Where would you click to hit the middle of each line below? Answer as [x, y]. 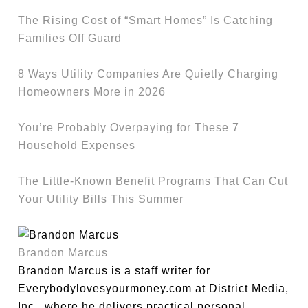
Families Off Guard [70, 38]
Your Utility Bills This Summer [101, 199]
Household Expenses [77, 145]
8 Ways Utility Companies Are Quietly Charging [148, 74]
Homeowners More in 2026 [92, 91]
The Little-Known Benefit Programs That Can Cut [153, 181]
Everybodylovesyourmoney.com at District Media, [154, 288]
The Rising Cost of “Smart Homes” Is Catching [146, 20]
